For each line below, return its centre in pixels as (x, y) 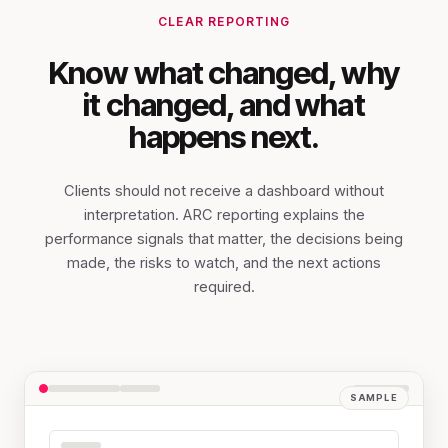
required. (224, 286)
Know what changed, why (224, 72)
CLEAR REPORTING (224, 21)
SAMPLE (374, 397)
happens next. (224, 136)
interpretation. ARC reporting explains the (224, 214)
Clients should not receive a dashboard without (224, 190)
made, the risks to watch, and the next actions (224, 262)
